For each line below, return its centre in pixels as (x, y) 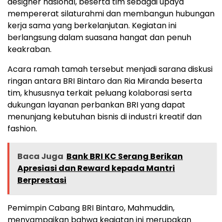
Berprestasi (42, 180)
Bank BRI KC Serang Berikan (125, 156)
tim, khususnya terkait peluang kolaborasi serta (100, 93)
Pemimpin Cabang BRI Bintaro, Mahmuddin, (91, 208)
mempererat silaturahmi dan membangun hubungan (111, 13)
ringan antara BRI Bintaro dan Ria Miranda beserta (105, 81)
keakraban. (29, 49)
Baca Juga (40, 156)
